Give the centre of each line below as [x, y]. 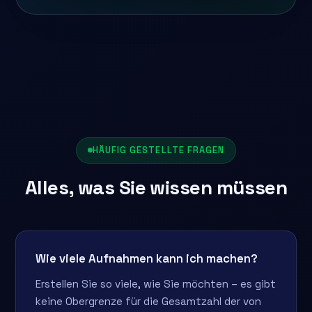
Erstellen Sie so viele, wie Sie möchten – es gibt [156, 283]
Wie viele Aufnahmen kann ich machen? [147, 258]
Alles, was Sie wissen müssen [156, 187]
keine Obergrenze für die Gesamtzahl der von [149, 301]
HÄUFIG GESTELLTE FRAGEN [158, 150]
